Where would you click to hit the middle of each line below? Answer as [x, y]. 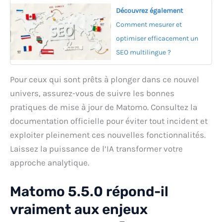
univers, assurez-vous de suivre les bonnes [92, 93]
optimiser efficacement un [157, 39]
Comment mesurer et [149, 25]
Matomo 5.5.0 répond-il [89, 192]
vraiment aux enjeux [79, 210]
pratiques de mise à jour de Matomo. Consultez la [104, 107]
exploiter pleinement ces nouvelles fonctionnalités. [108, 135]
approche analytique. [50, 163]
